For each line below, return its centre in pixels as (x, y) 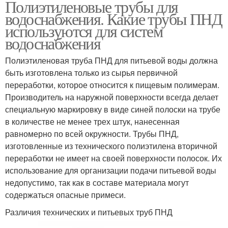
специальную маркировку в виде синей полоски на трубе (113, 109)
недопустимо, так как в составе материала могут (97, 183)
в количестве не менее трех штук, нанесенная (92, 122)
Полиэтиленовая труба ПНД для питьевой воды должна (111, 61)
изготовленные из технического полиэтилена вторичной (111, 146)
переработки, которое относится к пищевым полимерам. (112, 85)
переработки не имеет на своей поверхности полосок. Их (113, 158)
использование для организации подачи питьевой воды (111, 170)
